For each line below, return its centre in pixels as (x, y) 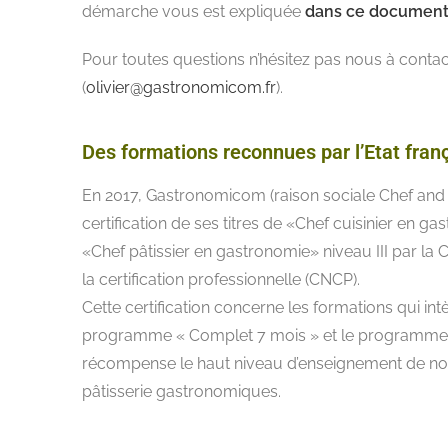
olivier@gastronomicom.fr (181, 87)
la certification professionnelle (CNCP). (221, 279)
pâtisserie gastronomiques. (181, 391)
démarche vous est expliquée (193, 11)
